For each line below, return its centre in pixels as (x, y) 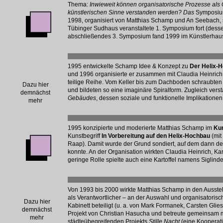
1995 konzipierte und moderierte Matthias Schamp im (141, 128)
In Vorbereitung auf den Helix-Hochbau (156, 136)
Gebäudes (82, 98)
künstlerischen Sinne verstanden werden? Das (132, 12)
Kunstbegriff (85, 136)
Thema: (79, 4)
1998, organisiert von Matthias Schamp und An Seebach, (144, 20)
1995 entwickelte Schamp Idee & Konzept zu (129, 66)
